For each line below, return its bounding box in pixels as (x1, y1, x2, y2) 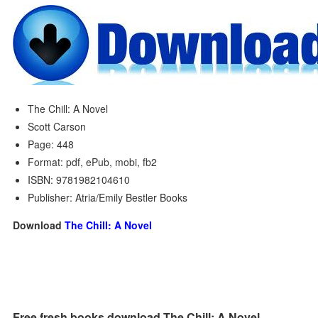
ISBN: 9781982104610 (28, 172, 131, 187)
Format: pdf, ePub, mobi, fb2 (28, 155, 158, 169)
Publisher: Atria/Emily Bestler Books (28, 190, 188, 204)
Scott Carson (28, 119, 87, 133)
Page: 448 (28, 137, 75, 151)
